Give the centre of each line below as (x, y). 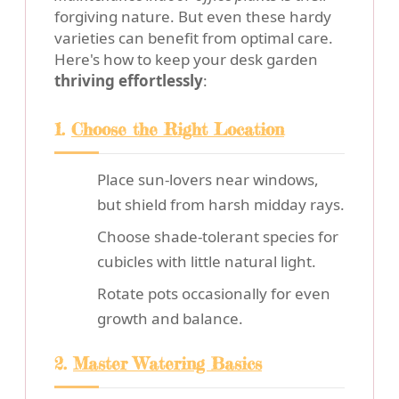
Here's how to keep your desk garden (186, 60)
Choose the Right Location (178, 130)
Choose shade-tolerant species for (218, 237)
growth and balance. (170, 319)
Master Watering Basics (167, 364)
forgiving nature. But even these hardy (193, 17)
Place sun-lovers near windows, (208, 180)
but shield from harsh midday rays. (221, 205)
